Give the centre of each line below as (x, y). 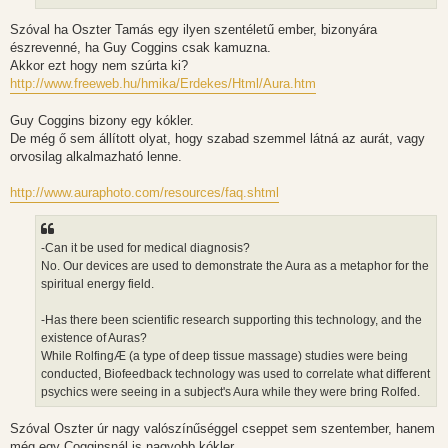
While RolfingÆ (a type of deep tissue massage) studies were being (224, 356)
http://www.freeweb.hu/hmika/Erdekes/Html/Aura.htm (163, 83)
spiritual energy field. (97, 284)
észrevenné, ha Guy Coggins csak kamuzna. (140, 47)
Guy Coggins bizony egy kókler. (102, 120)
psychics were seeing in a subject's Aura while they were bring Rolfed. (230, 392)
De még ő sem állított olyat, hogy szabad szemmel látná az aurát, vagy (217, 138)
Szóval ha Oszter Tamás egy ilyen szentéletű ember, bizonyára (193, 29)
